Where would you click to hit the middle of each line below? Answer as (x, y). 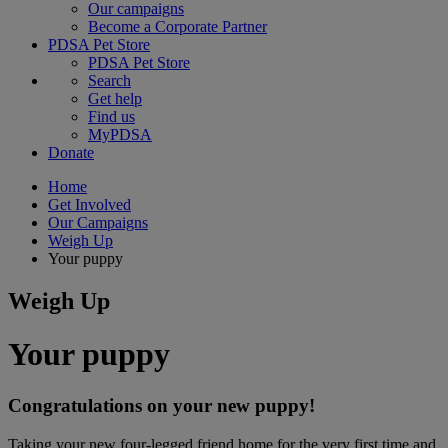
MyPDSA (120, 134)
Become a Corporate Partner (177, 26)
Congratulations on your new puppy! (161, 405)
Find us (111, 116)
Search (109, 80)
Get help (115, 98)
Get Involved (89, 204)
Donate (71, 152)
